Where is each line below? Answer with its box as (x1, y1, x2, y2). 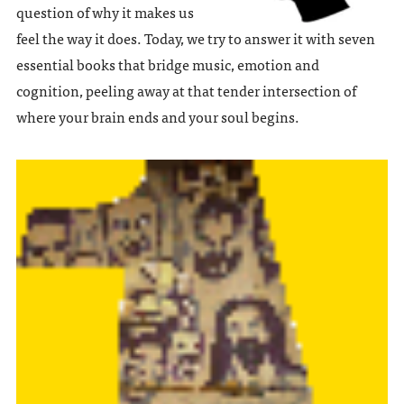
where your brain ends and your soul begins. (15, 105, 299, 129)
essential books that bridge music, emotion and (15, 52, 319, 77)
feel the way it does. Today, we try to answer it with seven (15, 26, 375, 50)
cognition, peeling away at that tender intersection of (15, 78, 356, 103)
